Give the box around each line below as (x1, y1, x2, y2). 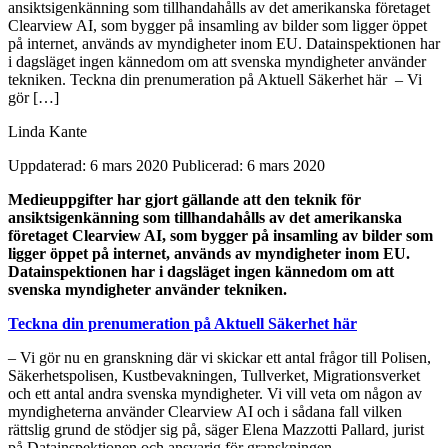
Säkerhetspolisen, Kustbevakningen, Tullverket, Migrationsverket (8, 366, 420, 384)
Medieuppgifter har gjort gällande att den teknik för (8, 190, 361, 208)
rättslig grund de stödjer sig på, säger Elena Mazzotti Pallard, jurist (8, 420, 424, 438)
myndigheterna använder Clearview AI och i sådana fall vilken (8, 402, 402, 420)
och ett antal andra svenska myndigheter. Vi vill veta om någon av (8, 384, 422, 402)
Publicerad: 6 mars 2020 (172, 156, 325, 174)
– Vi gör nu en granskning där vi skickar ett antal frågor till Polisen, (8, 348, 431, 366)
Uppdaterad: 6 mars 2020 (8, 156, 168, 174)
